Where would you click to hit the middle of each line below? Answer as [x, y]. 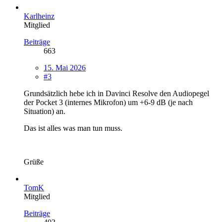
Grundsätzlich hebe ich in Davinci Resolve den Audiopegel [116, 93]
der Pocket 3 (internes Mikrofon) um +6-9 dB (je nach [108, 102]
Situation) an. [45, 111]
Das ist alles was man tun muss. [73, 128]
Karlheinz [39, 16]
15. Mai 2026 [65, 67]
